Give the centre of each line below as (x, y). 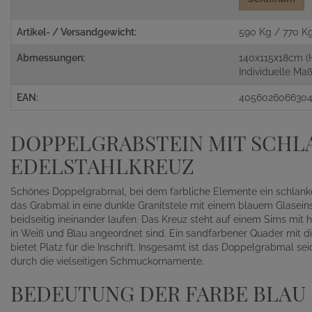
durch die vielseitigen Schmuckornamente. (107, 262)
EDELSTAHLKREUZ (102, 166)
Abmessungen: (51, 58)
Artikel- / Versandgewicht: (77, 32)
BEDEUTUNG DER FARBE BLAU (158, 294)
